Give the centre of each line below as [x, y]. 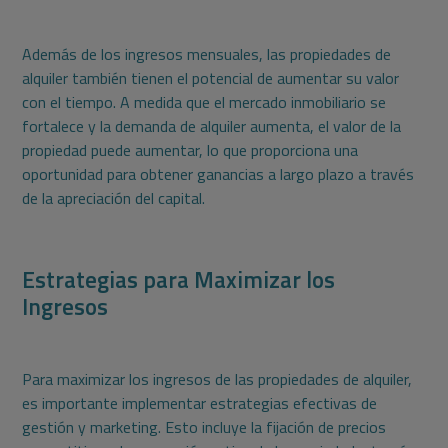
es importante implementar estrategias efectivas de [200, 403]
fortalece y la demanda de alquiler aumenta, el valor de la [212, 126]
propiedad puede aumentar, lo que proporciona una [190, 150]
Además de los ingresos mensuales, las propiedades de [207, 54]
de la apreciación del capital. [114, 198]
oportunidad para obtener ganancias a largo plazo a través [218, 174]
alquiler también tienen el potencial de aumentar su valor [211, 78]
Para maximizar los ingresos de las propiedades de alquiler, [217, 379]
